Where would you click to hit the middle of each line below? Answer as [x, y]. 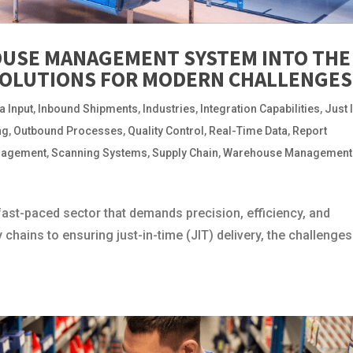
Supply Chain [186, 153]
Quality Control [166, 131]
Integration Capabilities [260, 109]
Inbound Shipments [88, 109]
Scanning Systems [100, 153]
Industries [169, 109]
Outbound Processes [69, 131]
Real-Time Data [249, 131]
